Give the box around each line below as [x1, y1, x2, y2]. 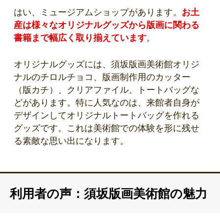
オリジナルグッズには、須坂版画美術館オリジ [14, 59, 199, 69]
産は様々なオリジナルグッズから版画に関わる [14, 20, 199, 30]
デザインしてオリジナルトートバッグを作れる [14, 110, 199, 120]
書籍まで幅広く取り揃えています [14, 32, 146, 43]
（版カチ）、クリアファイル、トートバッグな [14, 84, 199, 95]
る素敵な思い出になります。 [14, 136, 129, 146]
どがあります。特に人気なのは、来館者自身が [14, 97, 199, 108]
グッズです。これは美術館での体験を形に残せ [14, 123, 199, 133]
